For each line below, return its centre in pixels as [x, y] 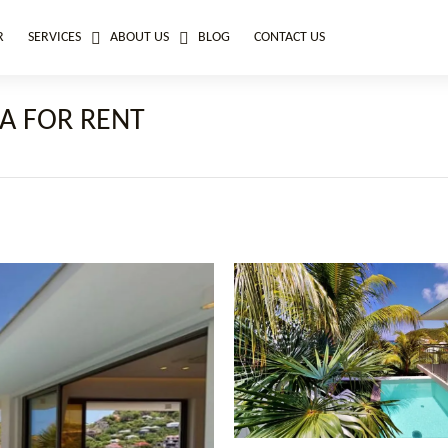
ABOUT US [139, 37]
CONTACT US [289, 37]
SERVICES [54, 37]
